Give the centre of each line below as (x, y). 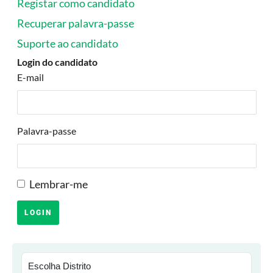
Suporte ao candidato (67, 43)
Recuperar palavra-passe (75, 23)
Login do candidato (57, 62)
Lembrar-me (58, 184)
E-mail (30, 77)
